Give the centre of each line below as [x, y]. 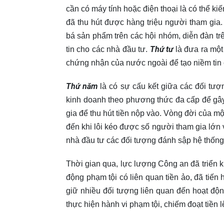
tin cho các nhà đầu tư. [108, 49]
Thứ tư [161, 49]
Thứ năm [82, 86]
